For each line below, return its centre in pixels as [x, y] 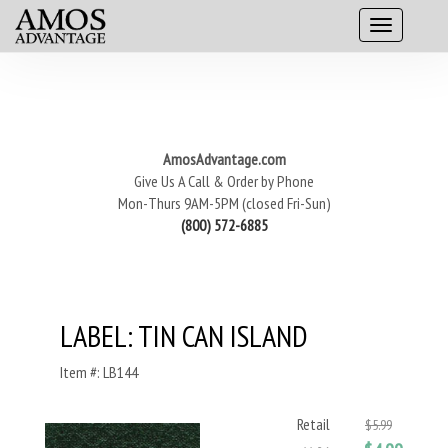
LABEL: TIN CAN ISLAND [184, 335]
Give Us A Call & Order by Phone [224, 181]
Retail [313, 424]
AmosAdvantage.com [224, 159]
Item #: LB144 [99, 372]
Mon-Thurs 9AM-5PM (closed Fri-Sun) [224, 203]
